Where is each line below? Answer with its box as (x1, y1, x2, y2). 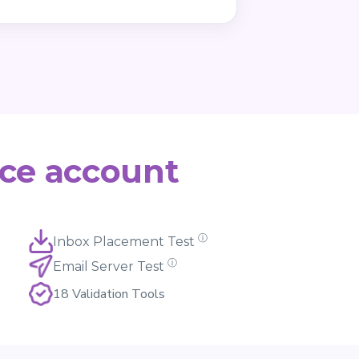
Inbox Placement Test (53, 234, 195, 250)
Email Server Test (53, 259, 164, 275)
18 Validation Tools (53, 284, 165, 303)
